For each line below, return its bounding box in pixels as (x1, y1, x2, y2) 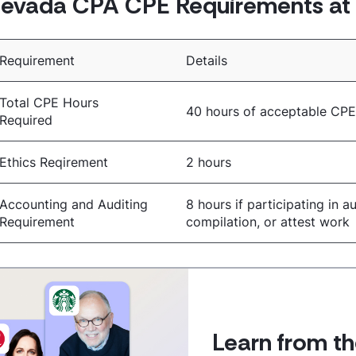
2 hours (186, 153, 232, 170)
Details (186, 52, 228, 68)
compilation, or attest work (186, 213, 350, 230)
